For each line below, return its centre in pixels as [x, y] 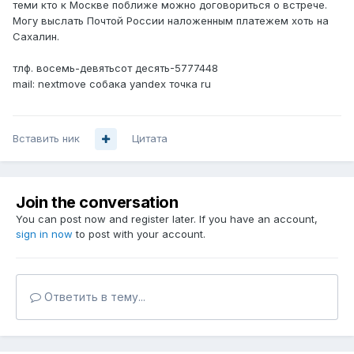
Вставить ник [46, 139]
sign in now [44, 234]
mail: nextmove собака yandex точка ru [112, 84]
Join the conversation [97, 203]
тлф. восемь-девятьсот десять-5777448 [115, 68]
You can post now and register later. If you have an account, [167, 219]
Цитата [150, 139]
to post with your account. [139, 234]
